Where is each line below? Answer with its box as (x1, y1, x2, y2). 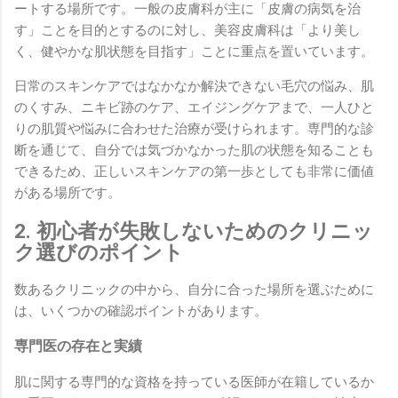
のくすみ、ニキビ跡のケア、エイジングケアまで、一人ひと (14, 99, 374, 115)
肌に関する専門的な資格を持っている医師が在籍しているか (14, 374, 374, 391)
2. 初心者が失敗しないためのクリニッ (14, 219, 373, 243)
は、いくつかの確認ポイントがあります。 (14, 303, 267, 320)
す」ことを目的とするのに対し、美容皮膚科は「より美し (14, 21, 361, 38)
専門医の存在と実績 (14, 338, 142, 355)
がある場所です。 (14, 184, 121, 201)
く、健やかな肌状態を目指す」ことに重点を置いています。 (14, 43, 374, 60)
